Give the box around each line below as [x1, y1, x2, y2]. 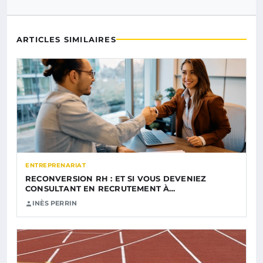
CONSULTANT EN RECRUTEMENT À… [25, 184, 176, 194]
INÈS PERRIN [32, 199, 77, 208]
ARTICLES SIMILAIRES [16, 35, 116, 45]
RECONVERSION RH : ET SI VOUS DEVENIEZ [25, 174, 207, 184]
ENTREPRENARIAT [25, 161, 86, 170]
